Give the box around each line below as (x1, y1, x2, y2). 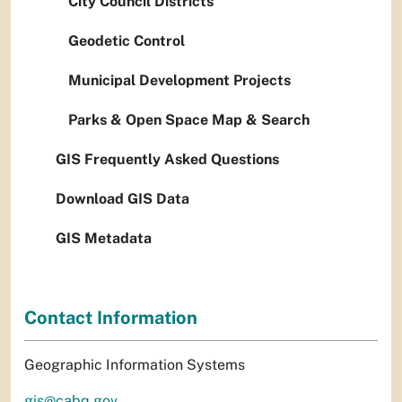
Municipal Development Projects (68, 72, 291, 89)
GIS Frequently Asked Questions (56, 151, 279, 168)
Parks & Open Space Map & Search (68, 111, 310, 128)
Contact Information (24, 307, 197, 329)
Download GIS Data (56, 190, 189, 207)
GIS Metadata (56, 230, 152, 247)
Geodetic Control (68, 32, 185, 49)
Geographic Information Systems (24, 356, 245, 374)
